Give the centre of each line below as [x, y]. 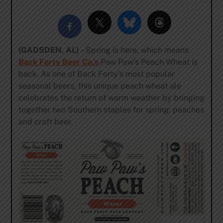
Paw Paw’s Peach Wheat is [149, 62]
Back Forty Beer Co [55, 62]
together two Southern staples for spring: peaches [111, 110]
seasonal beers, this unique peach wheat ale [100, 86]
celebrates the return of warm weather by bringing [111, 98]
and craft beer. [45, 121]
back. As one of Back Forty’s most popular [96, 74]
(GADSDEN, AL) [48, 50]
